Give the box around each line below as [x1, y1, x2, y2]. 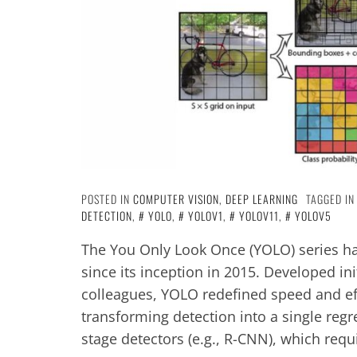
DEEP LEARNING [226, 190, 298, 207]
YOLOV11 [239, 206, 279, 224]
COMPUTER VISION [133, 190, 219, 207]
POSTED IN [81, 190, 133, 207]
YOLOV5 [295, 206, 331, 224]
